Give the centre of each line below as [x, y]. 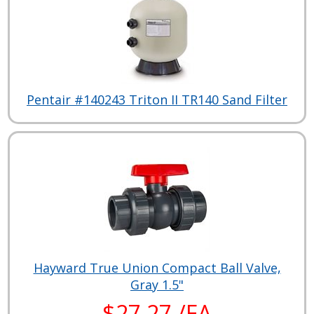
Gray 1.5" [157, 284]
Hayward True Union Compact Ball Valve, [157, 267]
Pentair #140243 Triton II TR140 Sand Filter [157, 99]
